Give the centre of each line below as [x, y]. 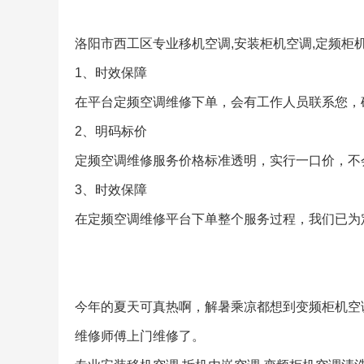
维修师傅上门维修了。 [140, 336]
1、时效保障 [111, 73]
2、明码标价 [111, 131]
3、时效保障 [111, 190]
